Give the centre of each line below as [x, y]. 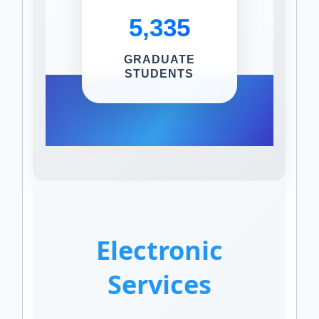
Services [159, 285]
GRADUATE [159, 60]
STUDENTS [159, 74]
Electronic [159, 251]
